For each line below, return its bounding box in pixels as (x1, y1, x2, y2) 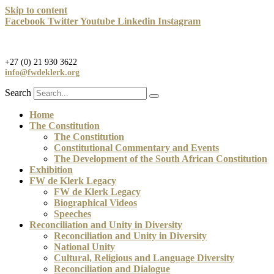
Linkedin (117, 16, 155, 26)
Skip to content (5, 5, 67, 15)
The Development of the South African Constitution (54, 153, 267, 164)
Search (5, 87, 31, 98)
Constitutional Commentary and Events (54, 142, 219, 153)
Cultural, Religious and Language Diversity (54, 252, 234, 263)
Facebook (5, 16, 45, 26)
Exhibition (29, 164, 73, 175)
